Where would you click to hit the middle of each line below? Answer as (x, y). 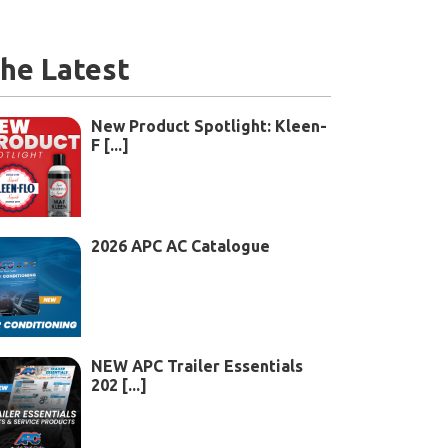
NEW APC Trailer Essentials (197, 365)
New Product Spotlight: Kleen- (209, 125)
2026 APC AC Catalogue (180, 245)
